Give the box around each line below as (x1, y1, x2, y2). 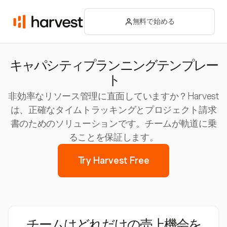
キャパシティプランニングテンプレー (9, 60, 218, 73)
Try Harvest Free (78, 155, 149, 166)
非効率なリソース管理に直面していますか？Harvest (8, 91, 219, 101)
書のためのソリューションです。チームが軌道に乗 (10, 118, 217, 129)
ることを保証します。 (68, 132, 159, 142)
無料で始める (132, 17, 175, 25)
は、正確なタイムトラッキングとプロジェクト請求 (10, 104, 217, 115)
